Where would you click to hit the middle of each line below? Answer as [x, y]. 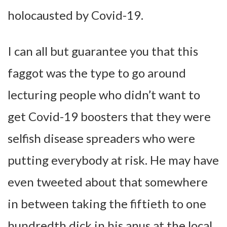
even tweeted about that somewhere [108, 181]
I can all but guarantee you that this [103, 51]
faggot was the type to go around [97, 72]
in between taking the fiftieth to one [107, 203]
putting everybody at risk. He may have [113, 160]
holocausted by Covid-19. [75, 15]
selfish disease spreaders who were [101, 138]
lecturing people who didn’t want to [104, 94]
